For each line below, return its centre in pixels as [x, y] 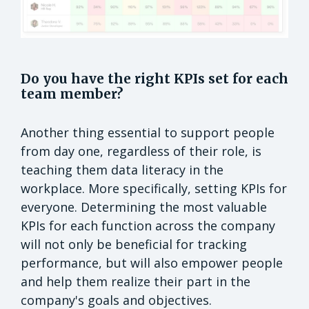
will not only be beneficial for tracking [134, 244]
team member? [72, 93]
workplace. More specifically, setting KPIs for [154, 188]
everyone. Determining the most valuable [144, 207]
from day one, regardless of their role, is [141, 151]
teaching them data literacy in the [122, 169]
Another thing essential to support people [148, 132]
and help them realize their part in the [136, 281]
